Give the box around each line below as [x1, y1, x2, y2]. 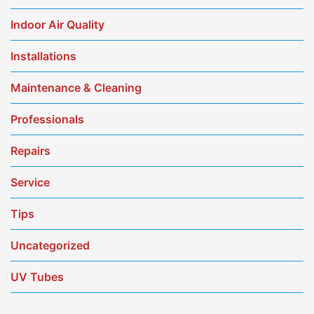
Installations [11, 48, 76, 63]
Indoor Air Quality [11, 17, 104, 32]
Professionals [11, 111, 84, 126]
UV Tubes [11, 269, 64, 284]
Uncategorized [11, 238, 90, 252]
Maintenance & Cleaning [11, 80, 142, 95]
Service [11, 175, 50, 189]
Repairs [11, 143, 50, 158]
